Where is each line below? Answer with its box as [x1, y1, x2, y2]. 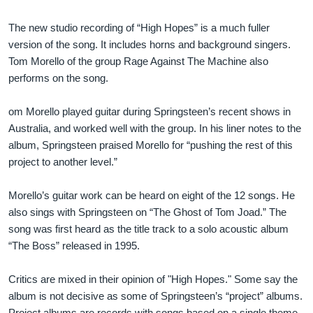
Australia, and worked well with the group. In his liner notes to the [8, 122, 301, 134]
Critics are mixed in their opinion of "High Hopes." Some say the [8, 272, 298, 285]
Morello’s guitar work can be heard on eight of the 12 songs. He [8, 189, 295, 201]
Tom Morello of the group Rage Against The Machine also [8, 54, 268, 67]
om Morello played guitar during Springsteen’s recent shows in [8, 105, 291, 117]
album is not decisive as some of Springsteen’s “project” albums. [8, 289, 303, 302]
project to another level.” [8, 155, 117, 168]
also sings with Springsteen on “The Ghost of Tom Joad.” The [8, 205, 286, 218]
